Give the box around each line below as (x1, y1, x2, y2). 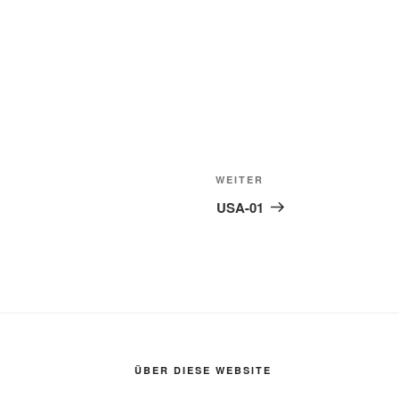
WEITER (216, 172, 265, 186)
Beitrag (263, 192, 313, 214)
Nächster (263, 171, 325, 192)
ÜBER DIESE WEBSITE (134, 362, 272, 377)
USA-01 (216, 197, 265, 217)
